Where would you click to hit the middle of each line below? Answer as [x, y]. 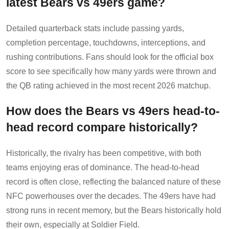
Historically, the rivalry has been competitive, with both [104, 153]
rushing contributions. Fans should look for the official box [110, 57]
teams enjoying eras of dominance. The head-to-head [103, 167]
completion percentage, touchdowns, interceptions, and [106, 42]
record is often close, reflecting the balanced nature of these [113, 181]
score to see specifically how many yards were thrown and [111, 71]
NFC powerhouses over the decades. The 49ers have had [111, 196]
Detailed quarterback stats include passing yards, [95, 28]
